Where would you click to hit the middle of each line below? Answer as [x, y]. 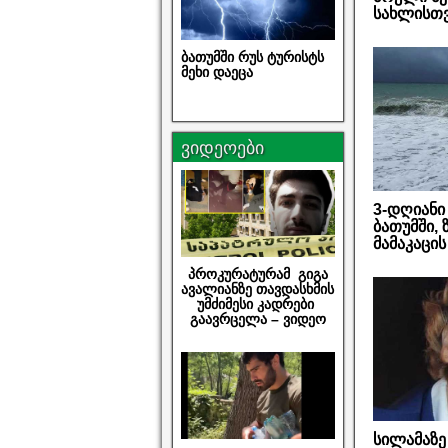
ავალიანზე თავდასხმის [258, 289]
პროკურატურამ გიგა [257, 274]
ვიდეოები [222, 148]
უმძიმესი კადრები [258, 304]
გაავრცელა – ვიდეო [257, 319]
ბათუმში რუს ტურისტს [254, 57]
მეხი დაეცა [217, 72]
